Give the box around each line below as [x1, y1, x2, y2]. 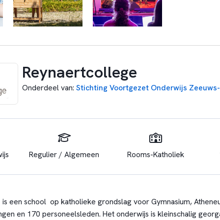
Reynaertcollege [22, 62, 137, 82]
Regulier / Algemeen [29, 149, 100, 160]
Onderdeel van [22, 82, 73, 93]
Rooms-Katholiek [127, 149, 185, 160]
